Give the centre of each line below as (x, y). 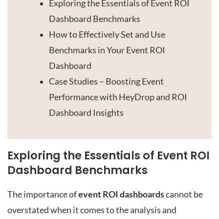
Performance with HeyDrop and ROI (118, 97)
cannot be (184, 194)
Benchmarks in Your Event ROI (107, 50)
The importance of (43, 194)
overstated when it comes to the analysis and (92, 210)
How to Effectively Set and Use (107, 34)
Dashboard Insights (86, 112)
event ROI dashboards (121, 194)
